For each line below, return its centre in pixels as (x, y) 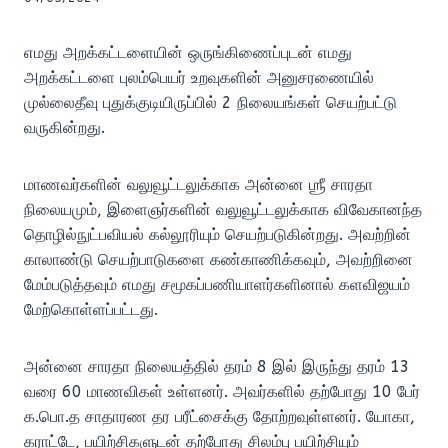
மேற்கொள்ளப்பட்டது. (91, 310)
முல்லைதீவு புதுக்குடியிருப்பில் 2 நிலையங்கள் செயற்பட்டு (210, 103)
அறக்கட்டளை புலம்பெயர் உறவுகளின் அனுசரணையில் (199, 78)
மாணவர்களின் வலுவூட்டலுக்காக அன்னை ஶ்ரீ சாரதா (198, 185)
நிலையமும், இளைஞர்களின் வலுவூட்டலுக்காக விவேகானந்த (223, 210)
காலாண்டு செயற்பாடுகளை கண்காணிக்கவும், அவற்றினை (218, 260)
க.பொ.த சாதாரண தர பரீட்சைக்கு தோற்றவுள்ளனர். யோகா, (219, 417)
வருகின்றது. (64, 128)
